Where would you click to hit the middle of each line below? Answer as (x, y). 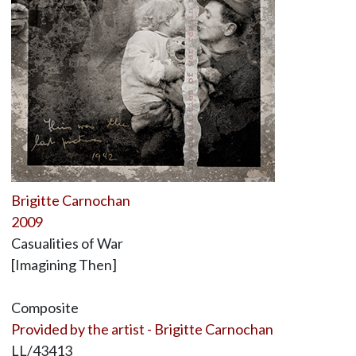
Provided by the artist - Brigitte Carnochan (142, 329)
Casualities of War (67, 243)
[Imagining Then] (64, 265)
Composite (44, 308)
